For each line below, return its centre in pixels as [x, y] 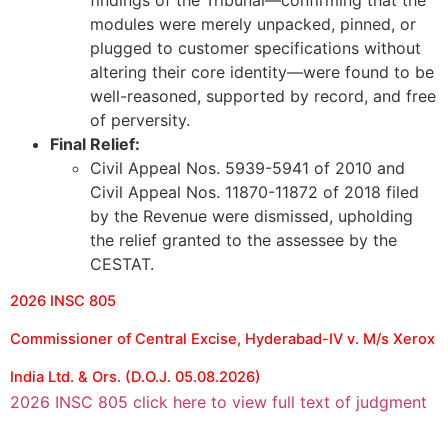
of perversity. [140, 120]
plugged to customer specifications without [255, 48]
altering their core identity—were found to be [262, 72]
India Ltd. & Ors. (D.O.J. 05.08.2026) [135, 377]
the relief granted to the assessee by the [243, 240]
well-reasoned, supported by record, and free [263, 96]
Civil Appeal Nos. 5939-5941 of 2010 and [247, 168]
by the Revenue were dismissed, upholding [251, 216]
